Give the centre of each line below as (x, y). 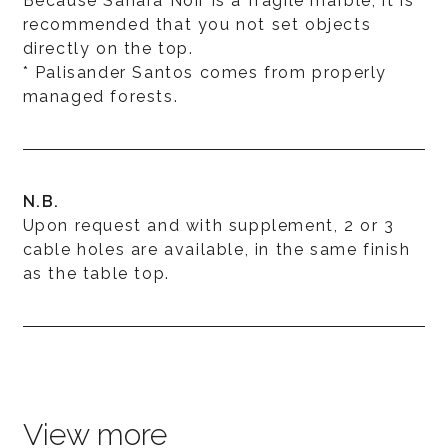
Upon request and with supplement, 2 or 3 (208, 225)
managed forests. (100, 96)
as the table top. (96, 273)
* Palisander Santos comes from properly (204, 72)
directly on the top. (108, 48)
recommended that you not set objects (197, 24)
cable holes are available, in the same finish (216, 249)
